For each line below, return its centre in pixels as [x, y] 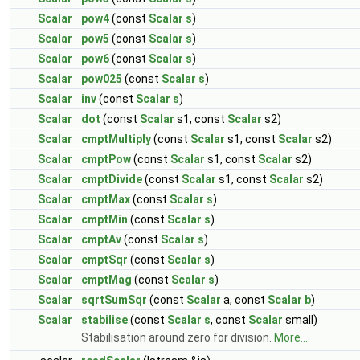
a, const [244, 300]
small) [300, 320]
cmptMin [104, 219]
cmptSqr [104, 260]
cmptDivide [112, 179]
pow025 [102, 79]
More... [291, 337]
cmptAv [101, 239]
